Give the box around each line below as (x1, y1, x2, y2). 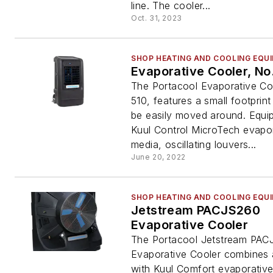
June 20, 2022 (131, 152, 186, 161)
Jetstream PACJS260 (131, 203, 261, 218)
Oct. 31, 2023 (131, 13, 182, 23)
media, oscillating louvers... (131, 138, 257, 151)
